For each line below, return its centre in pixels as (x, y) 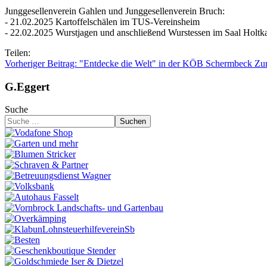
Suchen (133, 122)
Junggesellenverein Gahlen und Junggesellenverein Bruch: (115, 11)
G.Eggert (27, 86)
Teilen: (18, 52)
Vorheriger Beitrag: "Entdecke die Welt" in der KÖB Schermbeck (130, 63)
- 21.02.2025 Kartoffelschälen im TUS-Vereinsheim (102, 21)
